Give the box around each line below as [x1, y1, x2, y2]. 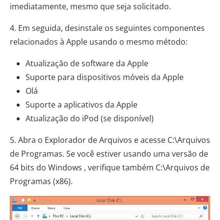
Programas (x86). [10, 175, 73, 187]
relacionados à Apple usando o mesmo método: [10, 36, 188, 47]
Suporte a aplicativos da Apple [26, 99, 137, 110]
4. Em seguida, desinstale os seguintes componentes [10, 22, 205, 33]
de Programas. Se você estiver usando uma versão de [10, 148, 208, 159]
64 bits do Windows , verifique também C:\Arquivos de [10, 162, 210, 173]
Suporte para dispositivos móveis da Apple [26, 71, 184, 82]
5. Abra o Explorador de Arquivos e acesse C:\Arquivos [10, 134, 210, 145]
